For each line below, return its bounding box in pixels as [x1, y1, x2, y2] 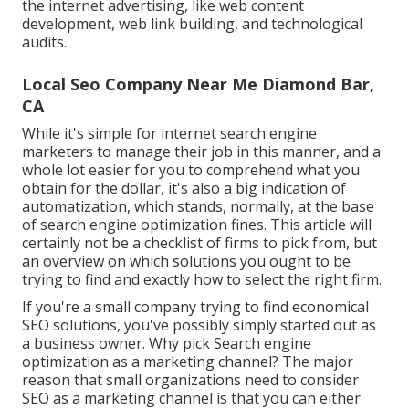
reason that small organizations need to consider [22, 369, 359, 390]
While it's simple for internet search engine [22, 122, 317, 143]
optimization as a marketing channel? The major [22, 351, 353, 372]
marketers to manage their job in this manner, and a [22, 141, 381, 162]
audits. [22, 31, 67, 52]
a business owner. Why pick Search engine [22, 332, 311, 353]
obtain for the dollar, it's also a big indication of [22, 177, 346, 198]
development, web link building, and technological [22, 13, 362, 34]
